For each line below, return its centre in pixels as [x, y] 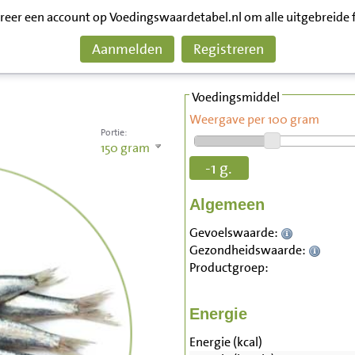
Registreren [228, 49]
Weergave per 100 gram [254, 119]
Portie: [113, 132]
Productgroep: [229, 268]
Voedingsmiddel [235, 97]
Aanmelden [127, 49]
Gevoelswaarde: [235, 233]
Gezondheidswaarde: [248, 250]
